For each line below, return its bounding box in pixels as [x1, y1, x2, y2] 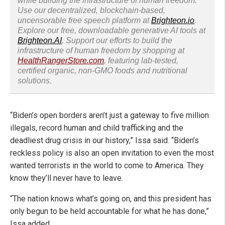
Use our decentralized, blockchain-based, [18, 6, 165, 15]
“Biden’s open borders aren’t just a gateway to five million [10, 110, 209, 121]
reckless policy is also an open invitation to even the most [10, 148, 214, 158]
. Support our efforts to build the [62, 36, 172, 45]
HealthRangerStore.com [18, 56, 104, 65]
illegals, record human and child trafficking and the [10, 123, 183, 133]
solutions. [18, 76, 52, 85]
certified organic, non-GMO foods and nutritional [18, 66, 187, 75]
